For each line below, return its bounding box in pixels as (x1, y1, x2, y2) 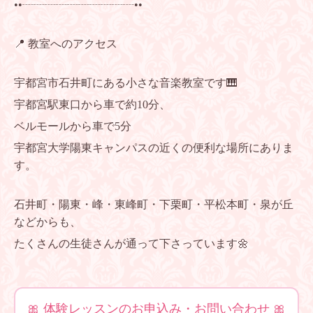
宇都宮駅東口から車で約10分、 (14, 99, 170, 111)
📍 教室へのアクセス (14, 38, 117, 50)
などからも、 (14, 216, 81, 228)
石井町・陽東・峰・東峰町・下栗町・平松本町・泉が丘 (14, 198, 293, 211)
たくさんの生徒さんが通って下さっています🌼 (14, 238, 249, 250)
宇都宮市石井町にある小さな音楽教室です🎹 (14, 77, 238, 89)
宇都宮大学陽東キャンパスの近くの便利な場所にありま (14, 142, 293, 154)
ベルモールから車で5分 (14, 120, 131, 133)
